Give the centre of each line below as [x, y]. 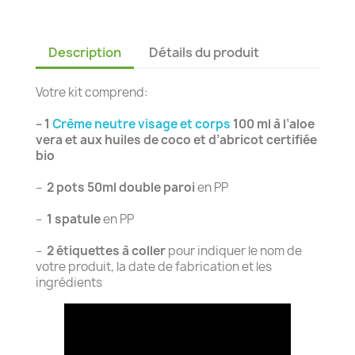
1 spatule [74, 219]
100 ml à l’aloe [273, 124]
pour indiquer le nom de [234, 251]
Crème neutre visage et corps [141, 124]
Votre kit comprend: [92, 92]
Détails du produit [204, 52]
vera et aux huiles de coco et [121, 140]
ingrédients [69, 282]
